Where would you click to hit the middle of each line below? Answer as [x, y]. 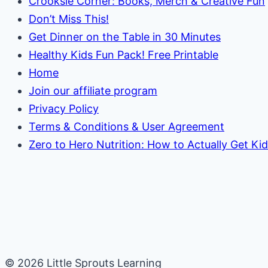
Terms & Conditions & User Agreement [127, 126]
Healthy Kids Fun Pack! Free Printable [124, 54]
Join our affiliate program [93, 90]
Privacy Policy [64, 108]
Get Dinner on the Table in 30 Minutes [125, 36]
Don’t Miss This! [69, 19]
